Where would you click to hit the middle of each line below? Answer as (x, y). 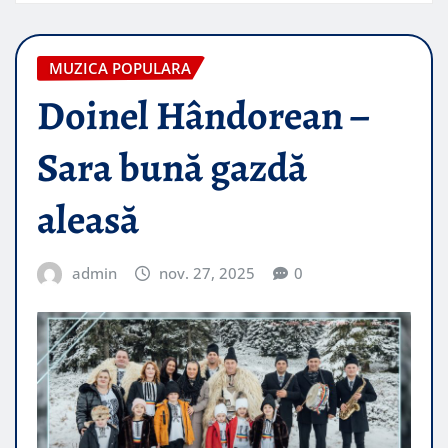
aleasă (88, 220)
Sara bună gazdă (172, 168)
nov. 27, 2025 (207, 273)
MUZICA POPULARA (120, 67)
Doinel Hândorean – (203, 116)
